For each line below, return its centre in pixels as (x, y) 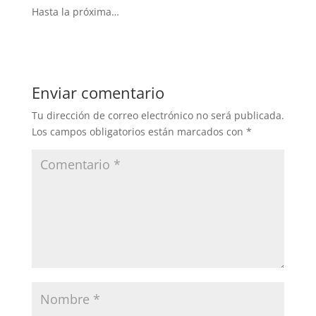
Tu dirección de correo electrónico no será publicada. (158, 115)
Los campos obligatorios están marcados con (139, 132)
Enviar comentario (98, 92)
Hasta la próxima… (75, 12)
